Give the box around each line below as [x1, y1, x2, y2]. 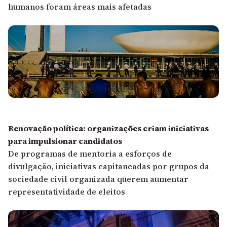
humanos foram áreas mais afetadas [8, 1, 152, 13]
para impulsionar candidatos [8, 135, 122, 146]
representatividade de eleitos [8, 185, 125, 197]
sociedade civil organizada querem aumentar [8, 173, 188, 184]
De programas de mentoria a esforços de [8, 147, 172, 159]
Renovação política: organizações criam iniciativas [8, 122, 209, 134]
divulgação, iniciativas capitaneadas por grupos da [8, 160, 209, 172]
